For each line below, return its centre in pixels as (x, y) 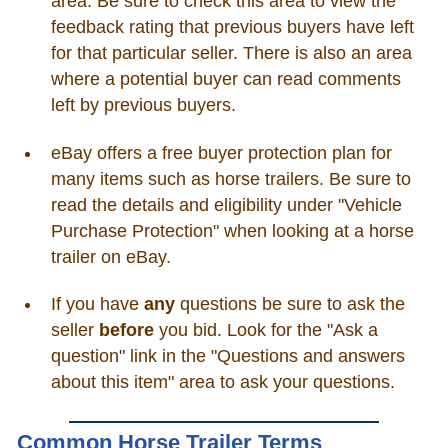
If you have (97, 304)
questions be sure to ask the (289, 304)
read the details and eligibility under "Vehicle (226, 204)
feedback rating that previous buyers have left (232, 27)
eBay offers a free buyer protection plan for (221, 152)
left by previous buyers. (143, 105)
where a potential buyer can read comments (225, 79)
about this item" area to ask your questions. (222, 382)
